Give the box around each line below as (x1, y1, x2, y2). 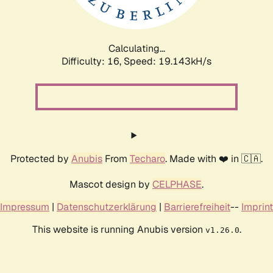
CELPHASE (152, 177, 202, 191)
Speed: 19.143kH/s (124, 54, 211, 68)
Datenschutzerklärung (57, 200, 157, 213)
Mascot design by (69, 177, 152, 191)
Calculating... (108, 41, 165, 55)
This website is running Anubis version (32, 222, 205, 236)
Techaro (130, 152, 165, 165)
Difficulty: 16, (62, 54, 124, 68)
